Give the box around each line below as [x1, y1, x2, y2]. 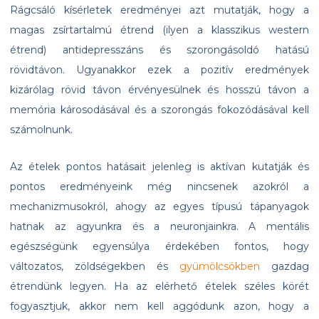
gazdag [260, 260, 309, 273]
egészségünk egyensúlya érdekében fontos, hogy [10, 240, 309, 253]
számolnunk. [10, 123, 73, 137]
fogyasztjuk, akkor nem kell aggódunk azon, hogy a [10, 300, 309, 313]
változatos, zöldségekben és [10, 260, 179, 273]
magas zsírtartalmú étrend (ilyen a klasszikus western [10, 23, 309, 37]
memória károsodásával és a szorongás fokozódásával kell [10, 103, 309, 117]
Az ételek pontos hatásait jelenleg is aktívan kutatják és [10, 160, 309, 174]
